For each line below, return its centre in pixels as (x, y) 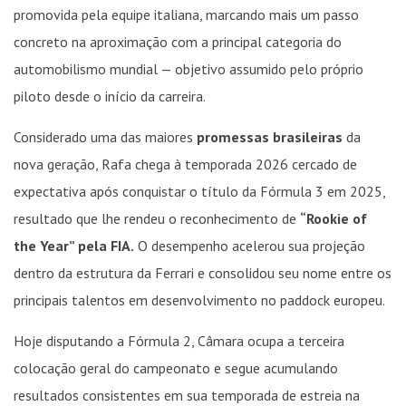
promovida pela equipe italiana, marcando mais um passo (186, 14)
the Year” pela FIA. (74, 246)
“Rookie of (333, 218)
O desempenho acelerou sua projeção (250, 246)
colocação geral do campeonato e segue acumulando (176, 368)
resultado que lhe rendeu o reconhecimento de (157, 218)
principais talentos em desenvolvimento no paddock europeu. (199, 300)
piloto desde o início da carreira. (110, 96)
